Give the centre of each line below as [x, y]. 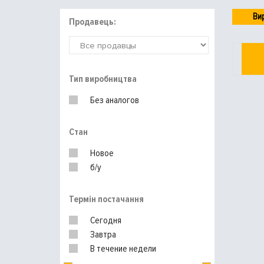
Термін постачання [106, 199]
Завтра [103, 235]
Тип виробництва [103, 79]
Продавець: [93, 22]
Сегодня [106, 220]
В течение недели [123, 249]
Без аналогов [115, 100]
